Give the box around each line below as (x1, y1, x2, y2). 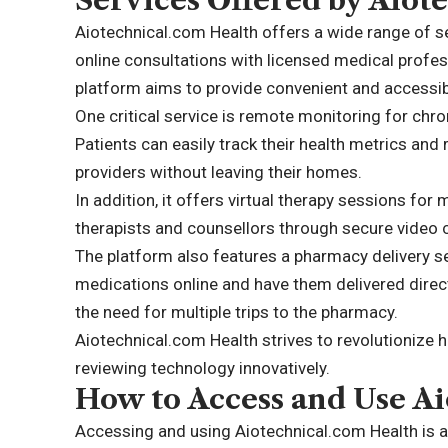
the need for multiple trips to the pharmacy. (75, 302, 399, 322)
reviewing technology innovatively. (75, 358, 331, 378)
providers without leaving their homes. (75, 162, 363, 182)
